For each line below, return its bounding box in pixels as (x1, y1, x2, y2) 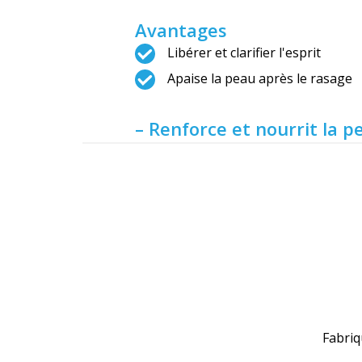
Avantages (135, 18, 227, 42)
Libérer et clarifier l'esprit (167, 44, 321, 61)
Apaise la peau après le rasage (167, 69, 352, 87)
